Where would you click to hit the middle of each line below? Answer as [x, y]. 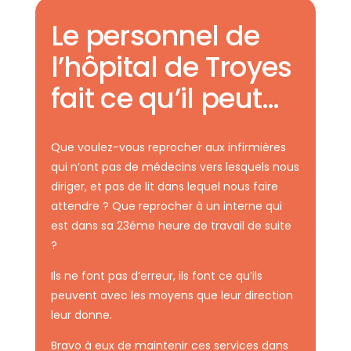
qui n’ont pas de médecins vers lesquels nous [175, 167]
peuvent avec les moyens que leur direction [172, 295]
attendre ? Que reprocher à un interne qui [166, 206]
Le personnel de [155, 36]
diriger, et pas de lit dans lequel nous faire [164, 186]
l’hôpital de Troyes [171, 67]
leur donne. [81, 315]
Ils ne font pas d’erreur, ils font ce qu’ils [156, 276]
